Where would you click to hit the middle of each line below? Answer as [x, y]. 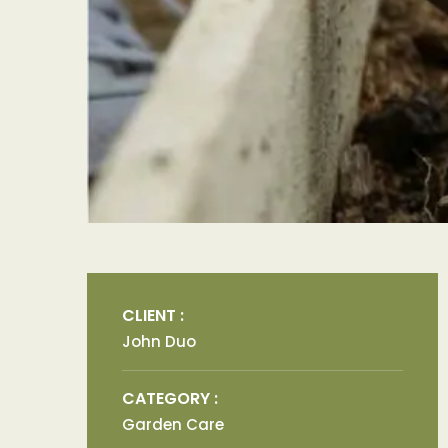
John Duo [159, 341]
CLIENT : [153, 315]
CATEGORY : [170, 398]
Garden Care [173, 424]
